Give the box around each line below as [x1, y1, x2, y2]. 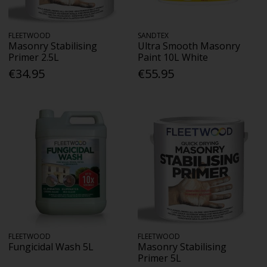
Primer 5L [138, 251, 182, 265]
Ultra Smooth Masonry [138, 39, 241, 53]
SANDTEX [138, 30, 169, 41]
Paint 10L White [138, 51, 209, 64]
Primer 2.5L [8, 51, 60, 64]
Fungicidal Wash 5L [8, 240, 94, 253]
